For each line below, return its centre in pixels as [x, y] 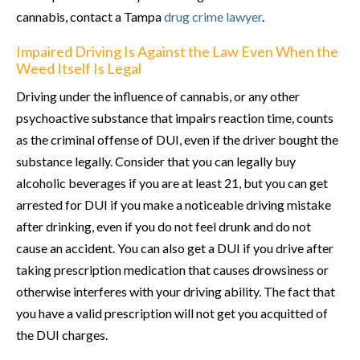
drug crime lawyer [213, 16]
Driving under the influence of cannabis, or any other [158, 96]
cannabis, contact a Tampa [90, 16]
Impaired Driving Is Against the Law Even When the [177, 51]
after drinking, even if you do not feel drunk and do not [164, 226]
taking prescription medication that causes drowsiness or [172, 269]
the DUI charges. [62, 334]
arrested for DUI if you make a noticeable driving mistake [174, 204]
